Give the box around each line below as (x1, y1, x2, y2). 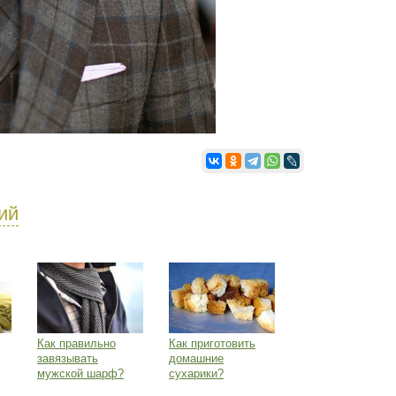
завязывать (37, 352, 98, 365)
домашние (169, 352, 224, 365)
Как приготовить (169, 337, 255, 350)
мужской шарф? (37, 367, 124, 380)
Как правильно (37, 337, 116, 350)
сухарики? (169, 367, 224, 380)
